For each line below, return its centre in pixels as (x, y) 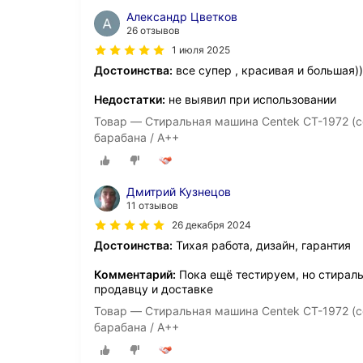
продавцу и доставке (154, 289)
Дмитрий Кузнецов (179, 192)
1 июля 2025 (201, 50)
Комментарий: (135, 275)
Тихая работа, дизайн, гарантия (262, 246)
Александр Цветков (182, 17)
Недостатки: (130, 99)
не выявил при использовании (251, 99)
